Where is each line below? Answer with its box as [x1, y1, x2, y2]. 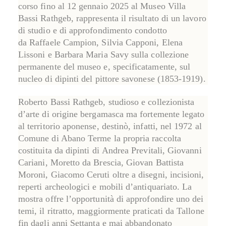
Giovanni [167, 145, 202, 155]
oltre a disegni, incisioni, [109, 169, 204, 180]
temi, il [18, 205, 47, 216]
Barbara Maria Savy [54, 49, 129, 60]
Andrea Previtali [101, 145, 162, 155]
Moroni [18, 169, 46, 180]
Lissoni [18, 49, 48, 60]
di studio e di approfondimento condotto [18, 25, 167, 35]
